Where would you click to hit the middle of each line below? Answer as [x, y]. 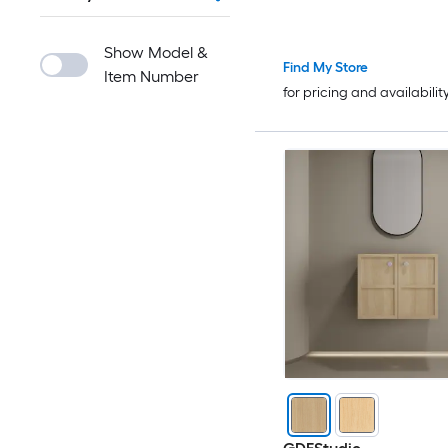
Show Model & [156, 52]
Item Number [151, 76]
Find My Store [325, 68]
